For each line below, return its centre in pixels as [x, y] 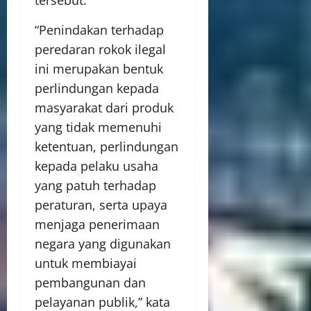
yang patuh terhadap [95, 185]
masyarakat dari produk [104, 108]
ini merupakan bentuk [99, 69]
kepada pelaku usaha [96, 166]
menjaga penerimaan [97, 224]
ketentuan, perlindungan [107, 146]
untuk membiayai [86, 263]
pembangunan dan [90, 283]
